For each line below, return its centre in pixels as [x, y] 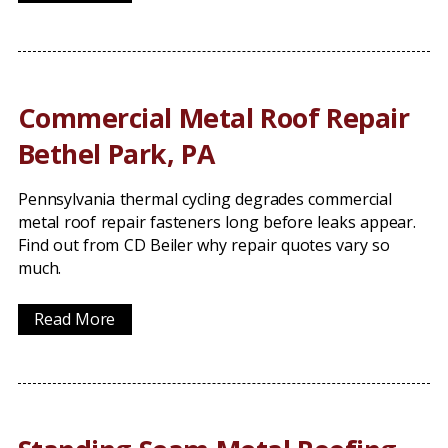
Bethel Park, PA [116, 153]
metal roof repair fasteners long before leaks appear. [217, 222]
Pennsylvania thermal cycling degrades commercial [205, 199]
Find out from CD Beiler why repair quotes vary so [204, 245]
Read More [75, 319]
